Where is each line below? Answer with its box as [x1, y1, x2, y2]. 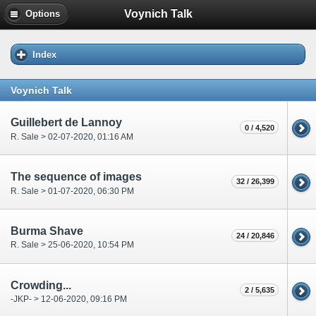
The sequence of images [11, 171, 142, 183]
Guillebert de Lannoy [11, 116, 122, 129]
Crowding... [11, 279, 71, 291]
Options [25, 8, 60, 19]
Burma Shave [11, 224, 83, 237]
